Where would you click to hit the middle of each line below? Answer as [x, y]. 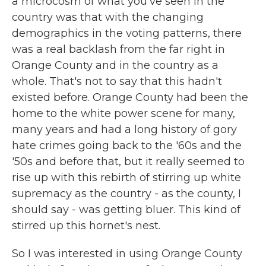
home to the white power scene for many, [123, 113]
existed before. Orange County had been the [130, 97]
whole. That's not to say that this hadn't [117, 81]
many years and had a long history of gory [124, 129]
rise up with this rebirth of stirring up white [126, 178]
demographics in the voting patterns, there [127, 33]
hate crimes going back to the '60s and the [127, 145]
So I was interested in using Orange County [127, 254]
